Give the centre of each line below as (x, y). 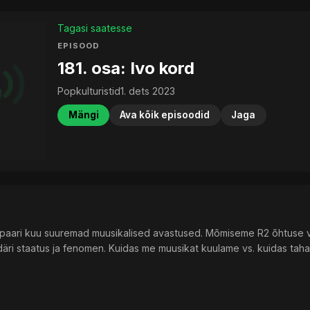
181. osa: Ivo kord (126, 68)
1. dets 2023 (148, 91)
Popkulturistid (89, 91)
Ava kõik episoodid (165, 115)
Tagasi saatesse (95, 28)
